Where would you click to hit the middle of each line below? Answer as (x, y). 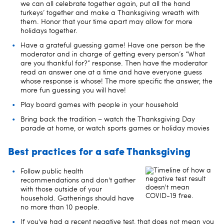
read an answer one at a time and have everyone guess (111, 72)
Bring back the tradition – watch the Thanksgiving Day (108, 119)
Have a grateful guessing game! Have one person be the (113, 45)
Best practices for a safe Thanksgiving (99, 150)
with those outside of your (61, 189)
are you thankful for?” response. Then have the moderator (114, 63)
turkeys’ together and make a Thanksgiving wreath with (110, 13)
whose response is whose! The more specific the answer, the (116, 81)
